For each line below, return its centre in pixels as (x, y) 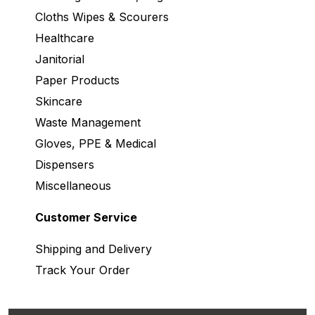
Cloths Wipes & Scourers (102, 17)
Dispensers (65, 164)
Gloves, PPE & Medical (96, 143)
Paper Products (77, 80)
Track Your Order (83, 270)
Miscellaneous (73, 185)
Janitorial (60, 59)
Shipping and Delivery (94, 249)
